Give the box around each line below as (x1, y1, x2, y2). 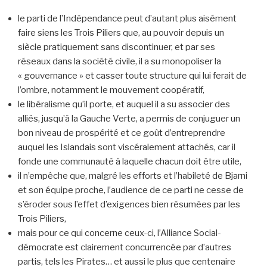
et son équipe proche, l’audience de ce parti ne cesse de (18, 185, 244, 196)
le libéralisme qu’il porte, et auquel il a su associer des (18, 99, 230, 110)
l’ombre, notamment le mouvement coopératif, (18, 85, 204, 96)
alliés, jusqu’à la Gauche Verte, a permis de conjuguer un (18, 113, 240, 125)
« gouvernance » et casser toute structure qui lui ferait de (18, 70, 247, 82)
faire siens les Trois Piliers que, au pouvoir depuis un (18, 27, 224, 39)
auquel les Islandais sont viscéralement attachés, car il (18, 142, 235, 153)
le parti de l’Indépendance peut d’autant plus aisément (18, 13, 237, 24)
